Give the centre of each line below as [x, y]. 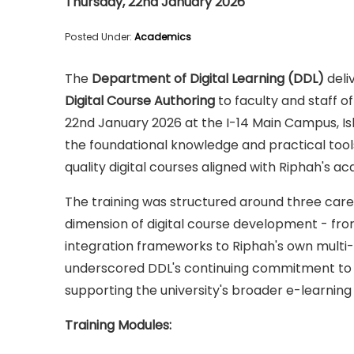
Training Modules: [118, 325]
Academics [163, 37]
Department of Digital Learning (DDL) [208, 79]
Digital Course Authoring [140, 101]
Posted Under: [100, 37]
